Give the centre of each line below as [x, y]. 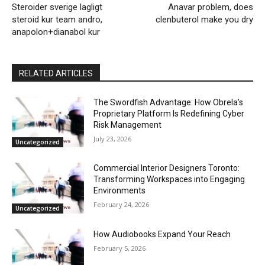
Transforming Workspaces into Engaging [169, 180]
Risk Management [128, 125]
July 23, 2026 [113, 138]
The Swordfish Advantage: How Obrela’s [169, 102]
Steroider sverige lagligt [57, 7]
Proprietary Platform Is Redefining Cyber [169, 113]
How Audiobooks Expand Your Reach [162, 235]
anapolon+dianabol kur [56, 32]
